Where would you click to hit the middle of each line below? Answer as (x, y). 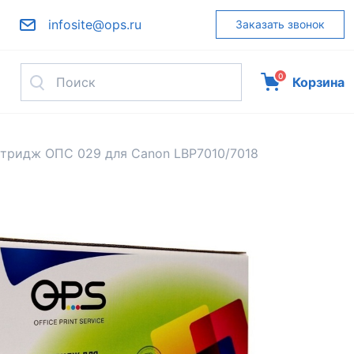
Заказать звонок (280, 24)
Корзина (318, 82)
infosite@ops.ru (94, 24)
